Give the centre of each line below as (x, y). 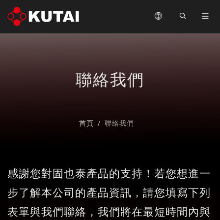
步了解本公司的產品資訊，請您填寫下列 (109, 192)
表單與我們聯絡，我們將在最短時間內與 (109, 211)
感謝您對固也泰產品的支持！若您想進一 (109, 173)
